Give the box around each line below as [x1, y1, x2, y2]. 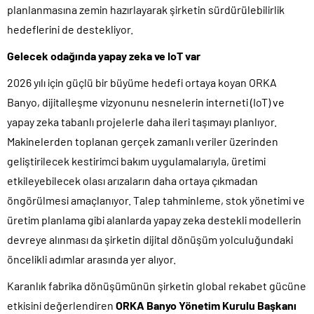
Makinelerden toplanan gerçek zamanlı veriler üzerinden [7, 134, 278, 148]
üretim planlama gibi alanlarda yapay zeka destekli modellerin [7, 212, 301, 226]
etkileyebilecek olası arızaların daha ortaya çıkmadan [7, 173, 258, 187]
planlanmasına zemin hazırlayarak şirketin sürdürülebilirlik [7, 2, 285, 16]
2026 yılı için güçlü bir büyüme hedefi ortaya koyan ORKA [7, 75, 277, 89]
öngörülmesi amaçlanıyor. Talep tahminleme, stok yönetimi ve [7, 193, 305, 207]
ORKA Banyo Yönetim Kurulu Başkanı [116, 298, 296, 312]
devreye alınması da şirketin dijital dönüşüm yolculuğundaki [7, 232, 293, 246]
